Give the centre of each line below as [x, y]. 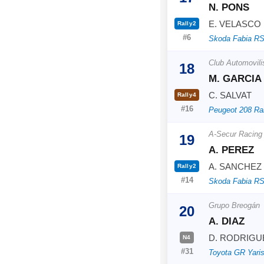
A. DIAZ [227, 221]
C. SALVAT [230, 95]
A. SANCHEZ [235, 166]
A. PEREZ [231, 150]
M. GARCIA [235, 78]
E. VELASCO [235, 24]
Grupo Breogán [234, 205]
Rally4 [187, 94]
